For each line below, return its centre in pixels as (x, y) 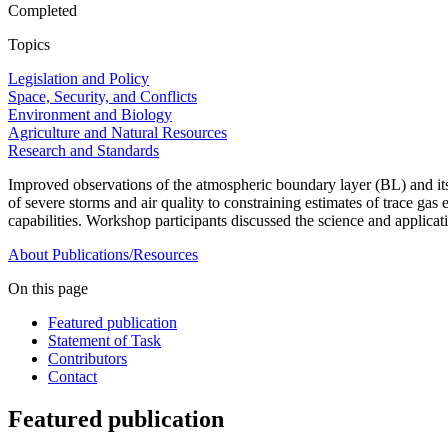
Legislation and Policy (78, 79)
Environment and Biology (90, 115)
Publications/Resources (125, 255)
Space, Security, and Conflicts (102, 97)
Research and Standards (83, 151)
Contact (72, 377)
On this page (48, 289)
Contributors (87, 359)
